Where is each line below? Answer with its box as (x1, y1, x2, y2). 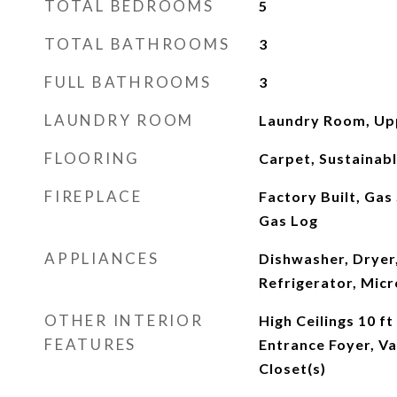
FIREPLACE (44, 187, 143, 206)
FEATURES (44, 335, 136, 354)
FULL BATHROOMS (44, 73, 212, 91)
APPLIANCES (44, 249, 160, 268)
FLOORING (44, 149, 140, 167)
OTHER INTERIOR (44, 311, 204, 330)
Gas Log (258, 212, 318, 229)
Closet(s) (258, 360, 326, 377)
